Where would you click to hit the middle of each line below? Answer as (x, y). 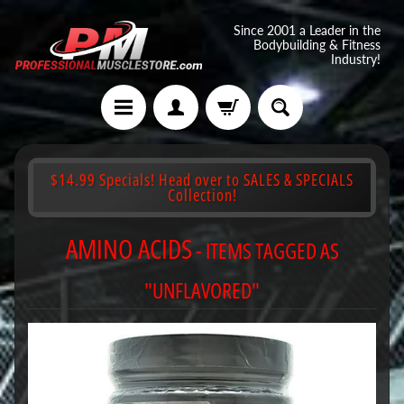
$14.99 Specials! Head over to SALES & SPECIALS (202, 179)
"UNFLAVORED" (202, 290)
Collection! (202, 194)
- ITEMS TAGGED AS (265, 251)
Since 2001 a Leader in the (307, 30)
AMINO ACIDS (129, 249)
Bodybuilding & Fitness (317, 45)
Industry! (356, 59)
